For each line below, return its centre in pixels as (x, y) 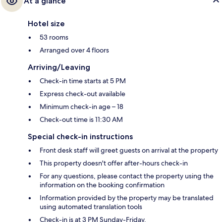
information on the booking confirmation (102, 185)
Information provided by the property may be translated (127, 198)
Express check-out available (83, 94)
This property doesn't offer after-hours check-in (114, 163)
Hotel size (46, 24)
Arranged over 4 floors (74, 50)
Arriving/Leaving (59, 67)
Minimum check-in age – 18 (82, 107)
